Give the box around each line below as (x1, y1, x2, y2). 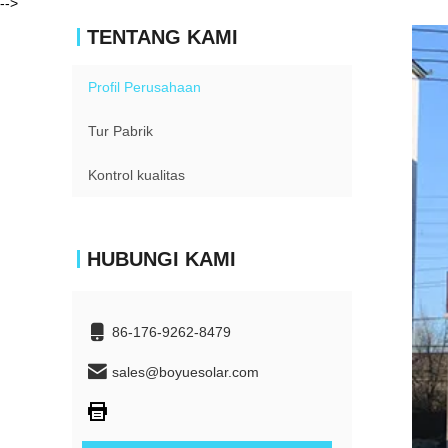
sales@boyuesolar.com (112, 364, 259, 380)
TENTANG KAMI (87, 26, 238, 48)
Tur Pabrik (88, 123, 153, 139)
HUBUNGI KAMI (87, 248, 236, 270)
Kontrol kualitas (88, 167, 185, 183)
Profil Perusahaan (88, 79, 201, 95)
